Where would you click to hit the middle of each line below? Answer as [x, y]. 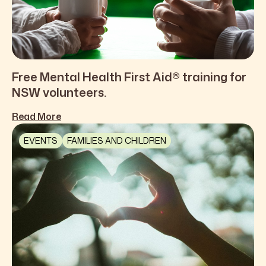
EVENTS [41, 141]
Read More [37, 117]
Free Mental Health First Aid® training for [129, 77]
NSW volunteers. [59, 92]
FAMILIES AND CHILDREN [117, 141]
